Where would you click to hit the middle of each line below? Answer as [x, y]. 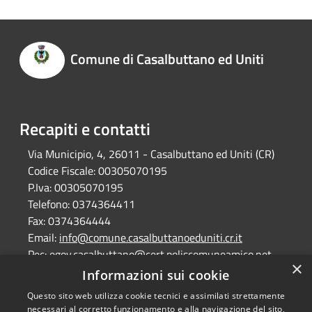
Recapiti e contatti [85, 129]
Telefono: [49, 204]
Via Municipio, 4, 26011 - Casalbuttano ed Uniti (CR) [151, 154]
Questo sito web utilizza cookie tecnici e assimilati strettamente [156, 296]
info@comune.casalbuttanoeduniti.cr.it [151, 237]
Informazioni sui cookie [156, 275]
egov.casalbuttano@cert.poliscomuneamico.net [161, 254]
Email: [42, 237]
